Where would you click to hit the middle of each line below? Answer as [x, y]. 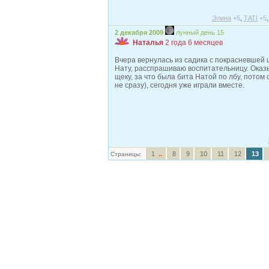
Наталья [148, 43]
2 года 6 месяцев [194, 43]
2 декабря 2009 [139, 32]
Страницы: [126, 154]
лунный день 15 [200, 32]
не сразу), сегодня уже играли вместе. [180, 85]
